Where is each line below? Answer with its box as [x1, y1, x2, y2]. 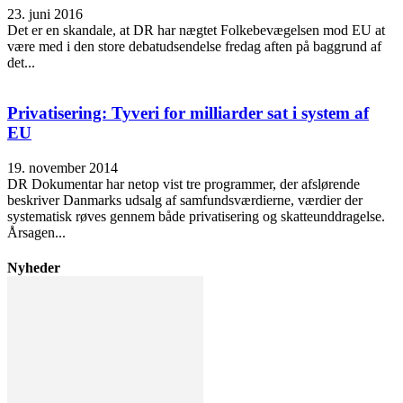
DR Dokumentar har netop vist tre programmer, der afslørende [7, 176, 360, 193]
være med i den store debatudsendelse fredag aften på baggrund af [7, 38, 381, 54]
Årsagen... [7, 225, 66, 241]
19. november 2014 [7, 160, 118, 176]
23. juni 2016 [7, 5, 83, 22]
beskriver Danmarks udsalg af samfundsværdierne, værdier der [7, 193, 363, 209]
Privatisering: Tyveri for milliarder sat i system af [7, 103, 369, 123]
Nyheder [7, 260, 60, 276]
